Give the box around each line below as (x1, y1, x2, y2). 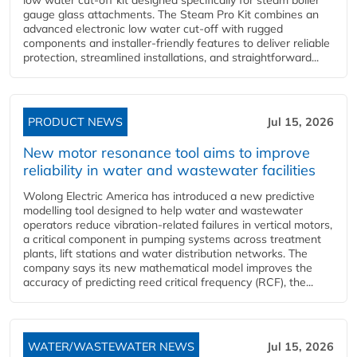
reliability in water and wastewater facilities (23, 160, 316, 179)
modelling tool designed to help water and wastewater (23, 202, 303, 218)
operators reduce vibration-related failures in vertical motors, (23, 217, 332, 232)
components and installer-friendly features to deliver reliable (23, 35, 330, 50)
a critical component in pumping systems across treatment (23, 231, 321, 246)
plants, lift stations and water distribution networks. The (23, 245, 308, 261)
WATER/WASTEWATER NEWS (28, 339, 194, 354)
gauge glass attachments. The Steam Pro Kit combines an (23, 6, 319, 22)
